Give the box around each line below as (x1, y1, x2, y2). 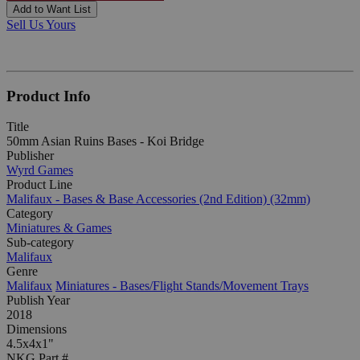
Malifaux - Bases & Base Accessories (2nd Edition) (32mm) (6, 192, 310, 207)
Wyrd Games (6, 163, 73, 178)
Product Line (6, 178, 72, 192)
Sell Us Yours (6, 17, 76, 31)
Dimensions (6, 322, 67, 337)
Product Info (6, 87, 91, 104)
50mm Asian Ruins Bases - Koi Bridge (6, 134, 204, 149)
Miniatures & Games (6, 221, 112, 235)
